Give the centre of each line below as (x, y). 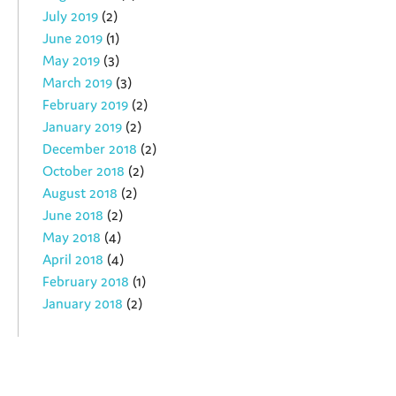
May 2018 (72, 236)
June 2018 (73, 214)
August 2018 (80, 192)
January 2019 (83, 126)
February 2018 (86, 281)
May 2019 (72, 60)
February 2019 (86, 104)
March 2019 (78, 82)
